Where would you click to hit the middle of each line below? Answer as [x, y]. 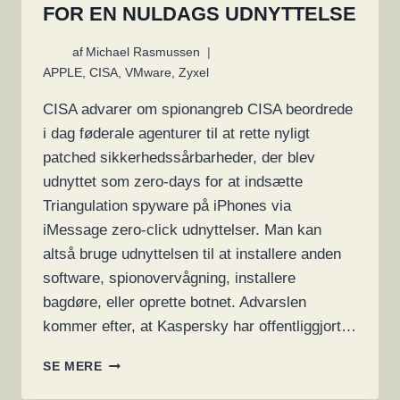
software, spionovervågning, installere [169, 278]
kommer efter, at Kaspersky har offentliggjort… [200, 326]
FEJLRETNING [149, 380]
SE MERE [73, 366]
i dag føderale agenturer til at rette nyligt [176, 133]
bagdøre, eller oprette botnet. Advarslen [175, 302]
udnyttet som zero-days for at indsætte [173, 181]
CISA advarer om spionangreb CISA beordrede [198, 109]
